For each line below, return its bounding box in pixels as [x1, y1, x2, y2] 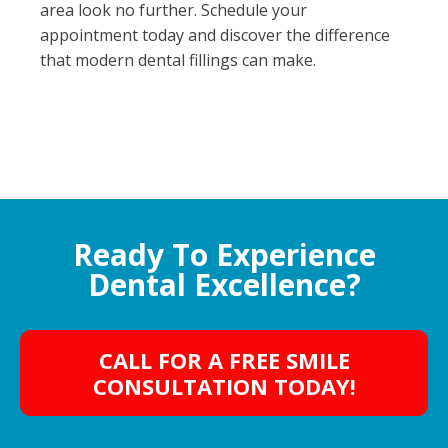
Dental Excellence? [87, 264, 361, 305]
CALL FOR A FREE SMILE [98, 345, 350, 375]
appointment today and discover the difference [40, 24, 390, 46]
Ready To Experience [72, 234, 376, 275]
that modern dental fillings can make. [40, 49, 316, 71]
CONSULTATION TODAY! [92, 371, 356, 401]
